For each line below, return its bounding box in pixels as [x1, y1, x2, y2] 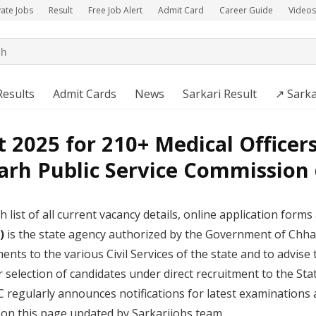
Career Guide [219, 4, 273, 16]
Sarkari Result [183, 86, 257, 102]
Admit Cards [53, 86, 116, 102]
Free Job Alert [88, 4, 142, 16]
